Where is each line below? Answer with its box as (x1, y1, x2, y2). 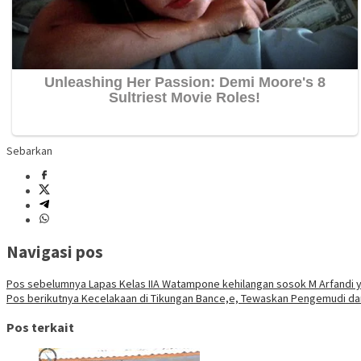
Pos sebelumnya (6, 276, 86, 292)
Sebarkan (6, 143, 52, 158)
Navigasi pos (6, 241, 103, 263)
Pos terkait (6, 318, 74, 335)
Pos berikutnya (6, 291, 79, 306)
